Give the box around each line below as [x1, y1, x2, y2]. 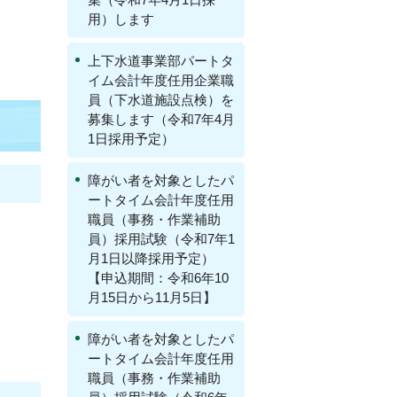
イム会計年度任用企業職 [88, 73, 234, 88]
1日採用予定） [88, 131, 175, 146]
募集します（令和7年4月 [88, 112, 235, 127]
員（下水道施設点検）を [88, 92, 234, 107]
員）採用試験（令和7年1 [88, 231, 235, 246]
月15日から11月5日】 [88, 290, 216, 305]
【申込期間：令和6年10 [88, 270, 229, 285]
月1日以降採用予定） [88, 251, 214, 266]
